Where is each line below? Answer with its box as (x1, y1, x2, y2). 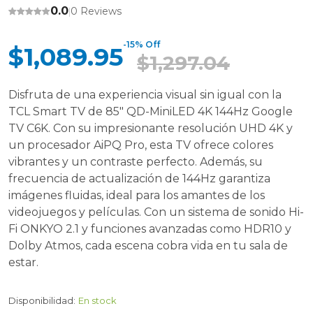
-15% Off (123, 39, 160, 50)
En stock (78, 295, 117, 306)
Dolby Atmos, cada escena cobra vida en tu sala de (8, 239, 288, 252)
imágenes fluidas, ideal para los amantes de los (8, 189, 265, 202)
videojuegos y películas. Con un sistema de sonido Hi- (8, 205, 304, 219)
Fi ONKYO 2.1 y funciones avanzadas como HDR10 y (8, 222, 291, 235)
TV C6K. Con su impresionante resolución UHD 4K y (8, 122, 293, 135)
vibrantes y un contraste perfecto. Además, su (8, 155, 263, 168)
